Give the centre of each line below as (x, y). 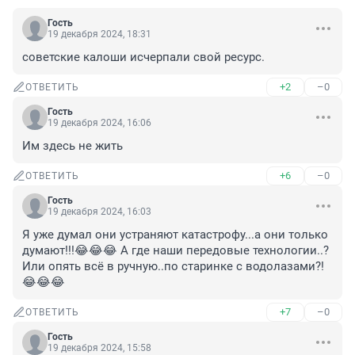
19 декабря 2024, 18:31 (99, 34)
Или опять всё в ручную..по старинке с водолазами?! (173, 267)
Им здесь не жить (73, 146)
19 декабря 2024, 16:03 (99, 212)
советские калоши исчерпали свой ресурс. (143, 57)
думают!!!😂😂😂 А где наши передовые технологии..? (176, 251)
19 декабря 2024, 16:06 (99, 123)
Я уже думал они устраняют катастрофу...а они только (175, 235)
